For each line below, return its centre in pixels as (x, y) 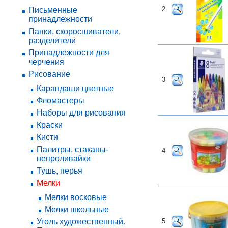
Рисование (49, 74)
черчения (46, 62)
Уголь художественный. (81, 222)
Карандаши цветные (75, 88)
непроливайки (64, 159)
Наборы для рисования (81, 113)
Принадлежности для (69, 53)
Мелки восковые (76, 197)
